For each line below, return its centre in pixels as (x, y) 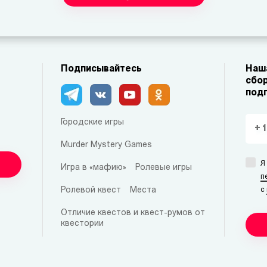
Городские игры (92, 122)
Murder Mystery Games (106, 145)
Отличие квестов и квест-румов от (133, 213)
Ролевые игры (163, 168)
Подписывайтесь (101, 69)
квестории (82, 224)
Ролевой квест (91, 190)
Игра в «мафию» (93, 168)
